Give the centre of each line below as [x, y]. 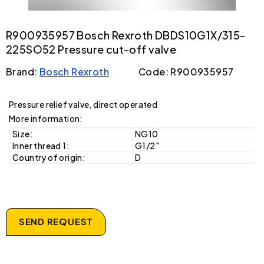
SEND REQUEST [56, 221]
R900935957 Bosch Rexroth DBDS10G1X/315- [126, 35]
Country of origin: [49, 157]
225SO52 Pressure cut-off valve [91, 49]
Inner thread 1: [41, 145]
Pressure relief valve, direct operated [83, 104]
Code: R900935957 [186, 71]
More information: [46, 118]
